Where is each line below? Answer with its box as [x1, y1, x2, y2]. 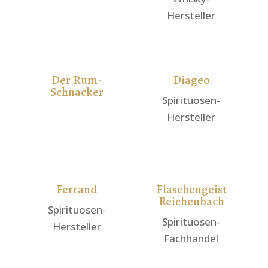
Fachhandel [164, 231, 219, 245]
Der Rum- [51, 72, 102, 89]
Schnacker [50, 84, 103, 100]
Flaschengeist [156, 181, 227, 197]
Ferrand [56, 181, 98, 197]
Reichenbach [158, 193, 224, 209]
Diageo [172, 72, 210, 89]
